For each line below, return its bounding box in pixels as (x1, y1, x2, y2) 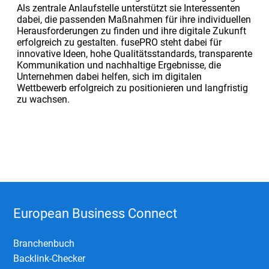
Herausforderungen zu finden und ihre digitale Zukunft (16, 25, 246, 37)
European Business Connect (13, 205, 178, 221)
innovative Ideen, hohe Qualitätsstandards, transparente (16, 47, 252, 59)
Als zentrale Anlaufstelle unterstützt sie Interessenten (16, 2, 240, 14)
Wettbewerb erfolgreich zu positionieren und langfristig (16, 82, 248, 94)
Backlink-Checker (13, 252, 86, 264)
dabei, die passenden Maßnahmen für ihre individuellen (16, 13, 251, 25)
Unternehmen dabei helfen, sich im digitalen (16, 70, 202, 82)
